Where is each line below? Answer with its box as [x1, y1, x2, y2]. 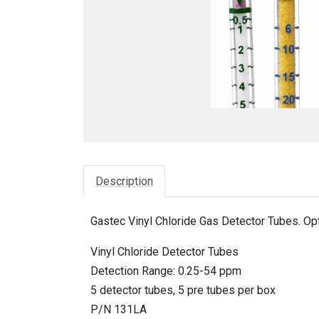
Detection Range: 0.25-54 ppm [90, 264, 241, 278]
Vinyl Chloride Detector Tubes [90, 245, 239, 259]
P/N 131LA [90, 303, 147, 317]
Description [95, 174, 153, 189]
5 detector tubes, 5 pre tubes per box [90, 283, 276, 298]
